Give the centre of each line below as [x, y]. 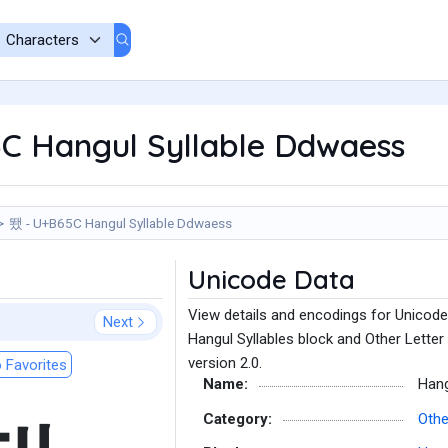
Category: [237, 418]
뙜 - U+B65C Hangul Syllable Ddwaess [120, 223]
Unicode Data [271, 279]
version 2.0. [225, 363]
